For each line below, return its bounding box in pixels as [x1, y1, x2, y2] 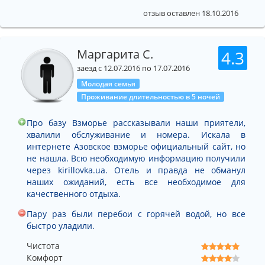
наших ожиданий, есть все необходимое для [27, 176, 245, 188]
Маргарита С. [77, 46, 153, 62]
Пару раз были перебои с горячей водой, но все [27, 208, 245, 219]
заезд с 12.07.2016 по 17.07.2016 [77, 63, 190, 73]
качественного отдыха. [27, 188, 121, 199]
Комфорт [27, 251, 63, 263]
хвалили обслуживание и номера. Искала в [27, 128, 245, 140]
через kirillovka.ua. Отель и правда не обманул [27, 164, 245, 176]
